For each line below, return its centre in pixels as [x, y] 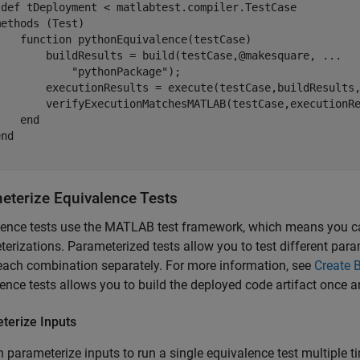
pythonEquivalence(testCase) [162, 39]
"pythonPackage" [120, 72]
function [46, 39]
